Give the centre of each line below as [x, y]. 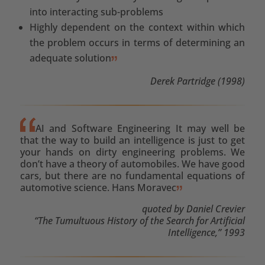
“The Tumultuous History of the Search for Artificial [140, 220]
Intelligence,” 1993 [207, 232]
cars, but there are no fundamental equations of [132, 175]
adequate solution [70, 58]
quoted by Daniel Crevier [194, 209]
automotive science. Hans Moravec [98, 187]
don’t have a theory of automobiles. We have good [132, 164]
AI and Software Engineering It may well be [140, 128]
